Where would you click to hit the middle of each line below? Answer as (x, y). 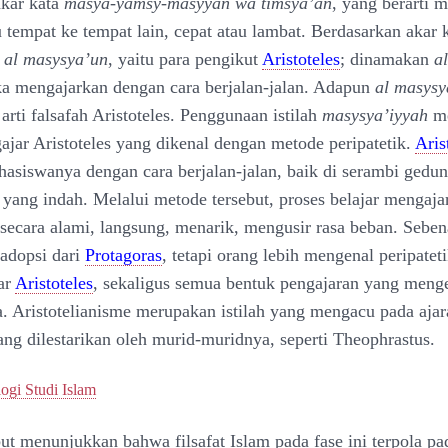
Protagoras (123, 255)
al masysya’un (56, 59)
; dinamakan (387, 59)
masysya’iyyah (375, 115)
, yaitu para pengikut (185, 59)
